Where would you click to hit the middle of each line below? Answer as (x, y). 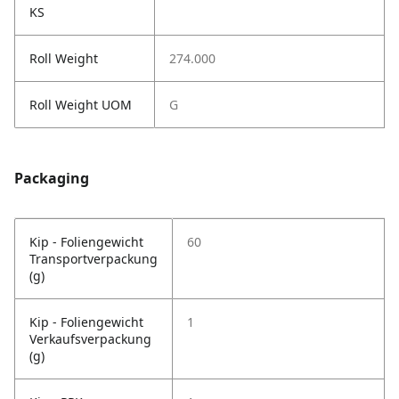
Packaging (52, 179)
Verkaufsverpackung (90, 339)
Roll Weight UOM (81, 105)
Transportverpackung (94, 259)
